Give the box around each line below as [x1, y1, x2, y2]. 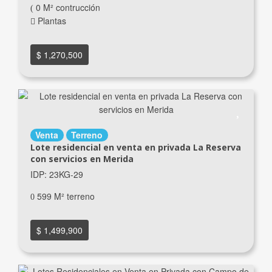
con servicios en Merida [30, 153, 134, 165]
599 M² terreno [34, 190, 95, 203]
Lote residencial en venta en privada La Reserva [30, 141, 241, 154]
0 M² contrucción [33, 1, 100, 14]
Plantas [35, 15, 66, 27]
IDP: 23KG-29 [30, 168, 83, 181]
